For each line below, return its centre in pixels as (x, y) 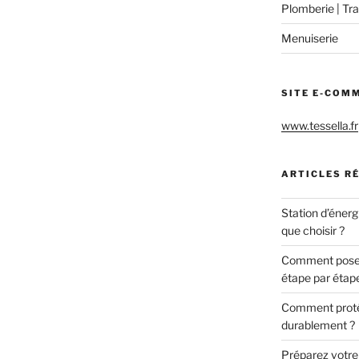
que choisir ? (313, 230)
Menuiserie (309, 38)
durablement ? (318, 325)
